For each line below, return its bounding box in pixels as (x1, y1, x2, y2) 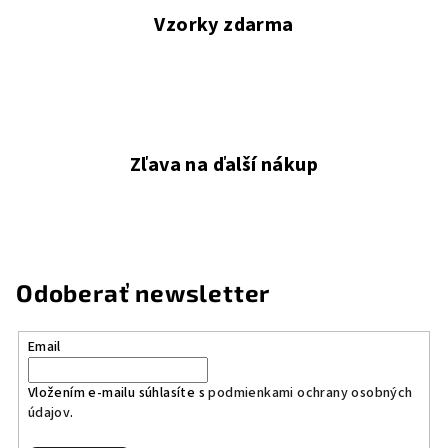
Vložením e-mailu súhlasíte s (27, 382, 209, 403)
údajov (27, 402, 71, 423)
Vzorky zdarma (154, 10, 294, 39)
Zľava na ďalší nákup (130, 150, 318, 179)
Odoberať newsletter (16, 277, 271, 307)
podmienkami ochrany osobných (208, 382, 413, 403)
